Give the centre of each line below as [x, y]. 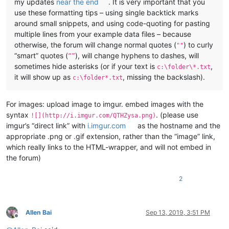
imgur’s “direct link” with [47, 125]
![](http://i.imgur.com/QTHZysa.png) [93, 115]
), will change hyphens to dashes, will [137, 55]
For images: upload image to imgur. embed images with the [105, 104]
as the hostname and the [178, 125]
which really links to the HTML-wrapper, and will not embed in [109, 147]
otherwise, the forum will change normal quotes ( [95, 44]
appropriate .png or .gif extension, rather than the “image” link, [111, 136]
